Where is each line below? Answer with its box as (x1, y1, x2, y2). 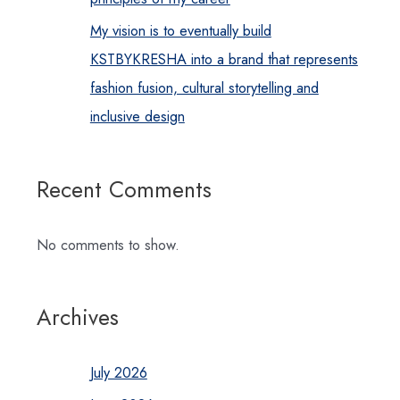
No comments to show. (36, 233, 179, 255)
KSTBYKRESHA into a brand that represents (89, 48, 358, 70)
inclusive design (89, 105, 185, 127)
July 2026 (89, 362, 147, 383)
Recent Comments (36, 172, 212, 205)
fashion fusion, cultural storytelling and (89, 77, 319, 98)
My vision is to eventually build (89, 20, 271, 41)
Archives (36, 301, 119, 334)
